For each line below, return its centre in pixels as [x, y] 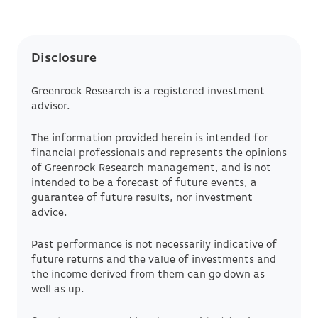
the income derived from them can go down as [148, 275]
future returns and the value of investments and [154, 260]
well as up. [61, 290]
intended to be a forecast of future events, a [144, 183]
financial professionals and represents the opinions [159, 153]
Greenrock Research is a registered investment [148, 92]
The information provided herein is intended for [150, 138]
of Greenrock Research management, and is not [151, 168]
